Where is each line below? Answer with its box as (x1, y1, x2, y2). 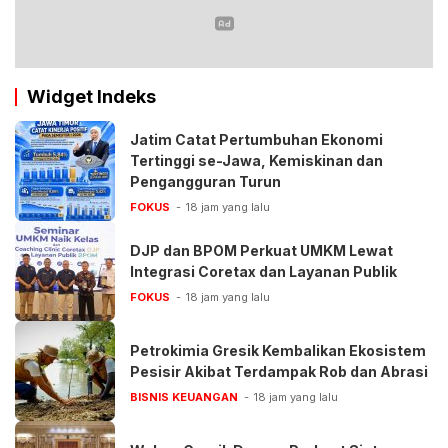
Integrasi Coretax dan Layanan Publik (130, 262, 397, 280)
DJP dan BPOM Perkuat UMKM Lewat (130, 241, 393, 259)
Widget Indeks (27, 86, 156, 108)
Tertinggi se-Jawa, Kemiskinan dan (130, 152, 384, 170)
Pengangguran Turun (130, 173, 281, 191)
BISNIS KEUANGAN (130, 389, 238, 404)
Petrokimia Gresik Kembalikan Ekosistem (130, 341, 426, 359)
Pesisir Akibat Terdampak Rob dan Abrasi (130, 362, 428, 380)
